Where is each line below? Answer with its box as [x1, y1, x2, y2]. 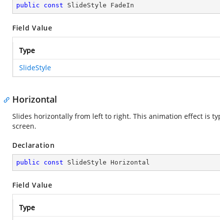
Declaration [12, 140, 55, 150]
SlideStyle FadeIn [63, 1, 134, 9]
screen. [12, 121, 36, 131]
